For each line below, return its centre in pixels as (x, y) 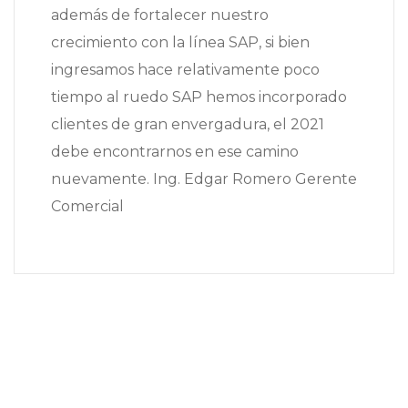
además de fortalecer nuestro (160, 15)
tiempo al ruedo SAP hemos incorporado (199, 97)
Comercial (87, 207)
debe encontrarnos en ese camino (175, 152)
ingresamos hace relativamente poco (185, 70)
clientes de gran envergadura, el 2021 (188, 125)
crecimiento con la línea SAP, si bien (180, 43)
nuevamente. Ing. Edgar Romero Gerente (204, 179)
